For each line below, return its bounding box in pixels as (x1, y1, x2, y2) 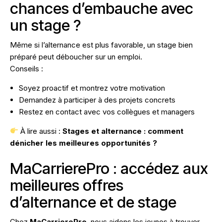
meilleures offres (10, 175, 123, 194)
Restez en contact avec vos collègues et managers (19, 107, 195, 116)
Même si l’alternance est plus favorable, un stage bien (10, 40, 193, 50)
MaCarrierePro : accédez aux (10, 159, 208, 177)
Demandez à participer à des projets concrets (19, 95, 175, 105)
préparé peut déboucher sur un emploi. (10, 52, 142, 61)
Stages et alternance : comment (62, 126, 184, 136)
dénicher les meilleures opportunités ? (10, 138, 157, 148)
